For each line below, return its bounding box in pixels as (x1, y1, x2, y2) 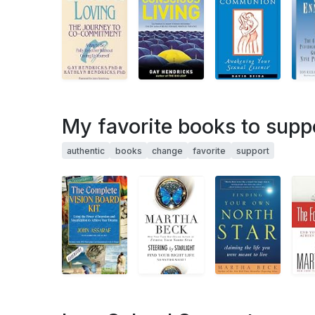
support (236, 145, 269, 156)
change (151, 145, 183, 156)
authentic (67, 145, 105, 156)
